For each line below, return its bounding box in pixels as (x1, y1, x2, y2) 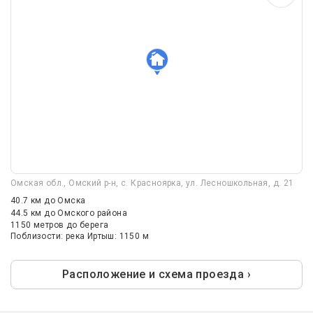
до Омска (44, 196, 86, 206)
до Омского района (44, 208, 128, 219)
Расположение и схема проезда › (62, 268, 251, 282)
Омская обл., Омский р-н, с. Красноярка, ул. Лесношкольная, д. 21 (10, 178, 294, 189)
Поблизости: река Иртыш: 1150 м (10, 231, 149, 242)
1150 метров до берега (10, 220, 109, 231)
